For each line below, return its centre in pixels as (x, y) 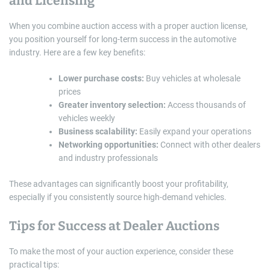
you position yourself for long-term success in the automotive (123, 39)
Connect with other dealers (209, 145)
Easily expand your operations (194, 132)
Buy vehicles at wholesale (192, 79)
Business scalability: (98, 132)
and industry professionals (108, 158)
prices (70, 92)
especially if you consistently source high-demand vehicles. (118, 197)
